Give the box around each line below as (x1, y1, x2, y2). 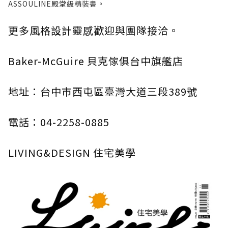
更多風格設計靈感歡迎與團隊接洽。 (8, 22, 179, 38)
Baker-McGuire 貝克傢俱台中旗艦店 (8, 53, 183, 68)
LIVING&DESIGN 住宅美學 (8, 145, 136, 160)
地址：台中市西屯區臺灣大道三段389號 (8, 83, 197, 99)
